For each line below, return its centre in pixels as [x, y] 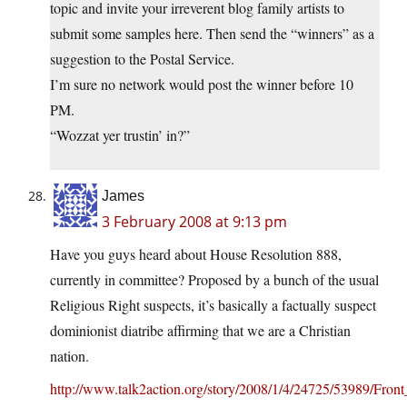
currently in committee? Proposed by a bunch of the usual [214, 280]
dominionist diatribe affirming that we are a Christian [200, 331]
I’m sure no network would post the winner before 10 [202, 84]
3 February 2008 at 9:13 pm [194, 222]
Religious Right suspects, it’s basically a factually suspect [213, 305]
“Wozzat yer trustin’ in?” [120, 135]
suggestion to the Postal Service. [142, 59]
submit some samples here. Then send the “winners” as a [212, 34]
